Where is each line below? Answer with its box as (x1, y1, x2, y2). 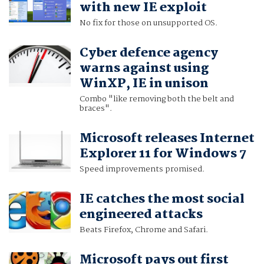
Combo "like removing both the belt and (79, 93, 234, 106)
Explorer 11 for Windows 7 (79, 144, 246, 164)
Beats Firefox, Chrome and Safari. (79, 223, 208, 237)
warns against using (79, 58, 209, 79)
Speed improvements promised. (79, 163, 204, 176)
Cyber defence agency (79, 43, 218, 64)
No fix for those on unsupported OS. (79, 16, 217, 30)
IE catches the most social (79, 189, 245, 210)
